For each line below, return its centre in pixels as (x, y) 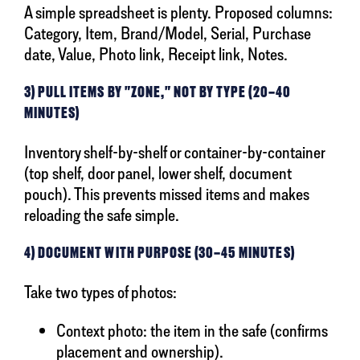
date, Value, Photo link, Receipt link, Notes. (156, 54)
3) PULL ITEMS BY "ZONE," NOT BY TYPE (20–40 (157, 92)
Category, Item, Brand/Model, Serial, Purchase (168, 33)
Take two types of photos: (100, 292)
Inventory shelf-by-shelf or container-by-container (174, 152)
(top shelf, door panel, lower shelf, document (158, 173)
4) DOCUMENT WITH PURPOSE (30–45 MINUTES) (160, 253)
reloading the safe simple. (102, 215)
